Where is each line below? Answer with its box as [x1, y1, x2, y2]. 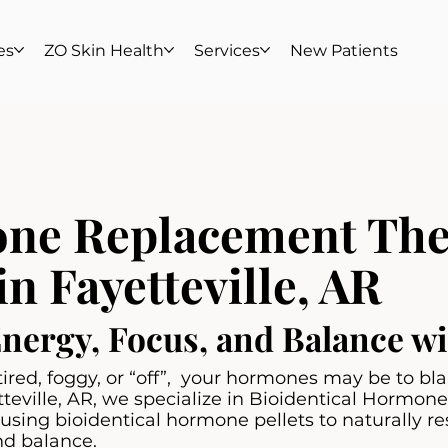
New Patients [289, 40, 398, 60]
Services [193, 40, 260, 60]
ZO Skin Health [43, 40, 164, 60]
